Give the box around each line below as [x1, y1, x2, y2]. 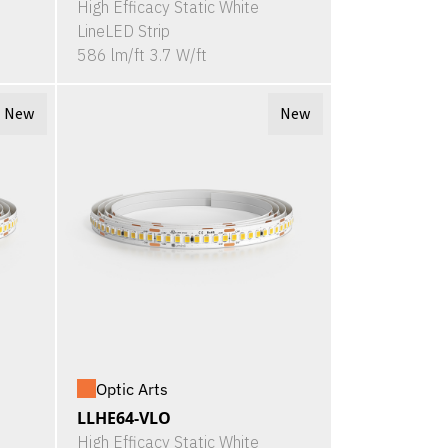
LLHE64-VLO [76, 406, 171, 429]
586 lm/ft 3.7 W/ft [76, 44, 207, 65]
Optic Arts [95, 378, 168, 399]
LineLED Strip [76, 20, 170, 41]
